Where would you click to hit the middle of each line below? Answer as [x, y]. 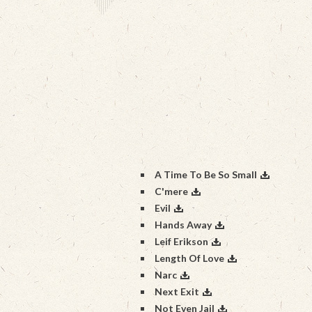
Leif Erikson [181, 241]
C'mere [171, 191]
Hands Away [183, 225]
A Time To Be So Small [206, 174]
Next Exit [177, 291]
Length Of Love [189, 258]
